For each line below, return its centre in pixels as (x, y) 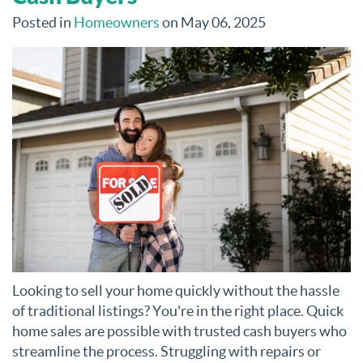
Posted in (43, 22)
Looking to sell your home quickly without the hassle (176, 291)
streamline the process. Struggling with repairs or (167, 352)
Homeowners (117, 22)
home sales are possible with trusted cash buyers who (179, 331)
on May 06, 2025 (213, 22)
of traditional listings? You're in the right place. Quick (178, 311)
